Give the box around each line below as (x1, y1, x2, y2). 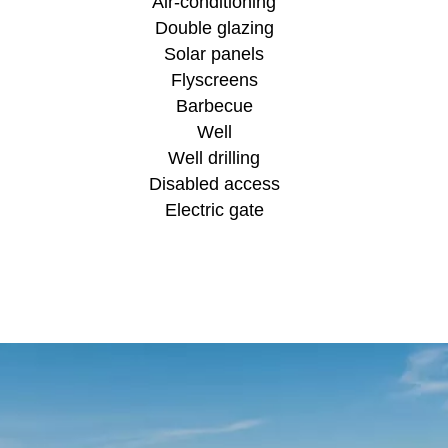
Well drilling (168, 147, 260, 168)
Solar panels (164, 43, 264, 64)
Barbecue (175, 95, 253, 116)
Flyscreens (170, 69, 258, 90)
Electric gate (164, 199, 264, 220)
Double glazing (154, 17, 274, 38)
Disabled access (148, 173, 280, 194)
